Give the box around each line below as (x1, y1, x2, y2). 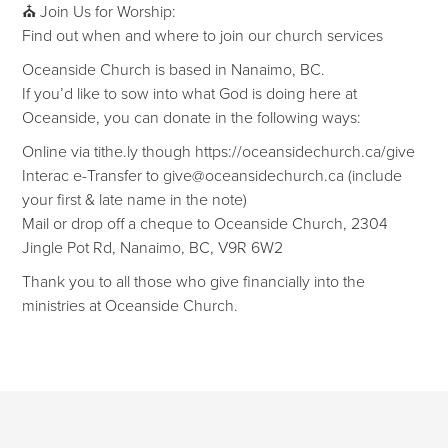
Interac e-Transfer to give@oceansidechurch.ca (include (22, 163, 403, 186)
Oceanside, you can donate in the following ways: (22, 105, 362, 128)
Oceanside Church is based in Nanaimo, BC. (22, 57, 326, 80)
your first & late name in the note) (22, 187, 248, 210)
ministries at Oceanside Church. (22, 293, 239, 316)
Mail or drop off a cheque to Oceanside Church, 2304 (22, 211, 389, 234)
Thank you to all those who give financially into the (22, 269, 366, 292)
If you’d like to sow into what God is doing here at (22, 81, 358, 104)
